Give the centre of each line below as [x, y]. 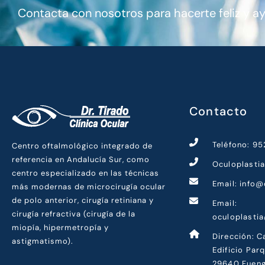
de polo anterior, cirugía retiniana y [83, 201]
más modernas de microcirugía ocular [89, 187]
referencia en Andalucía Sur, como [81, 160]
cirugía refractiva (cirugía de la [74, 214]
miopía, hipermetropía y [60, 228]
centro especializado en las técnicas [85, 173]
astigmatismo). [43, 241]
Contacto [219, 111]
